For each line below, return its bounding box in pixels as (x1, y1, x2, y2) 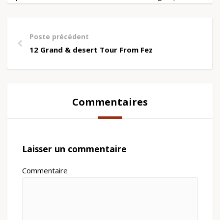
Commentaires (72, 95, 148, 109)
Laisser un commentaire (22, 142, 127, 155)
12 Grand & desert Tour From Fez (29, 45, 153, 55)
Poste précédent (29, 32, 89, 41)
